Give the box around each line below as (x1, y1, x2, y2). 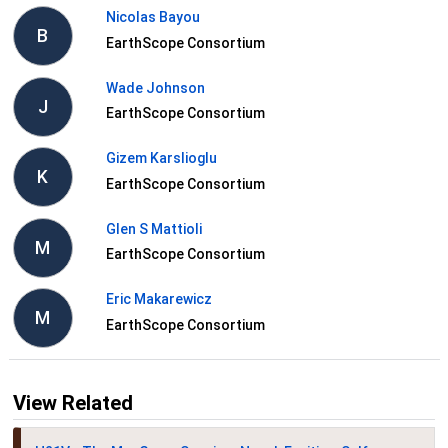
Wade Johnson (105, 79, 205, 96)
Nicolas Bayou (105, 9, 200, 26)
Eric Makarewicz (105, 291, 212, 308)
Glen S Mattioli (105, 220, 202, 237)
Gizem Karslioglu (105, 150, 217, 167)
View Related (12, 390, 133, 415)
